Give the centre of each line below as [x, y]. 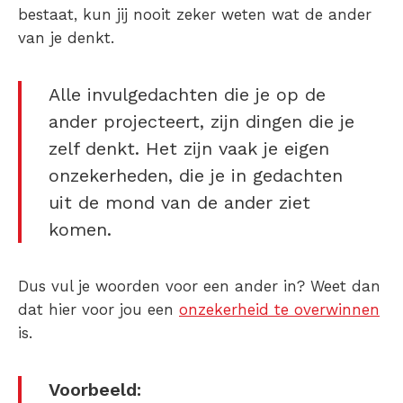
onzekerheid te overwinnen [279, 310]
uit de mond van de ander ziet [179, 203]
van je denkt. [66, 38]
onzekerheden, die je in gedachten [196, 176]
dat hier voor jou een [99, 310]
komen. [80, 230]
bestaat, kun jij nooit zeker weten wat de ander [195, 15]
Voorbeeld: [95, 390]
